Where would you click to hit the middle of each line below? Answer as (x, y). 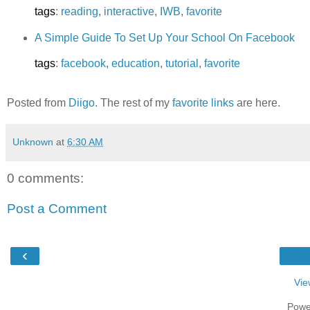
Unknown (33, 142)
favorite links (203, 103)
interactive (129, 11)
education (135, 64)
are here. (257, 103)
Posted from (38, 103)
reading (79, 11)
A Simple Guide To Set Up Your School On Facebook (164, 37)
